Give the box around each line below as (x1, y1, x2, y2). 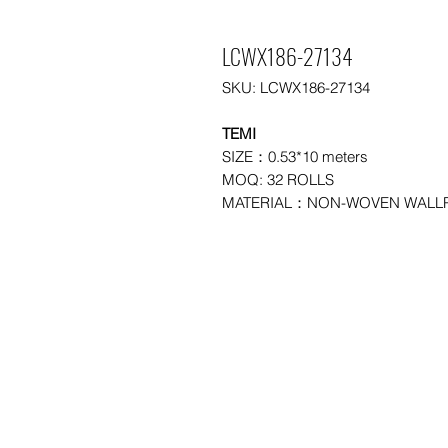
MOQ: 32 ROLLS (222, 170, 334, 190)
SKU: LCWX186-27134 (222, 78, 370, 98)
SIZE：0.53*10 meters (222, 147, 368, 167)
